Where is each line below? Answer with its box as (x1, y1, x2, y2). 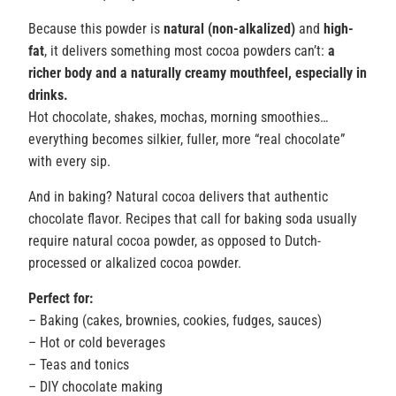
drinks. (27, 87, 68, 104)
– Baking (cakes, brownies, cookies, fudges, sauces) (27, 312, 322, 330)
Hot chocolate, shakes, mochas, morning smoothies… (27, 109, 328, 126)
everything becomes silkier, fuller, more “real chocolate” (27, 131, 345, 148)
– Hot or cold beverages (27, 334, 165, 352)
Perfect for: (27, 290, 93, 308)
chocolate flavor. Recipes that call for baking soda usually (27, 210, 357, 228)
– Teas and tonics (27, 356, 129, 374)
